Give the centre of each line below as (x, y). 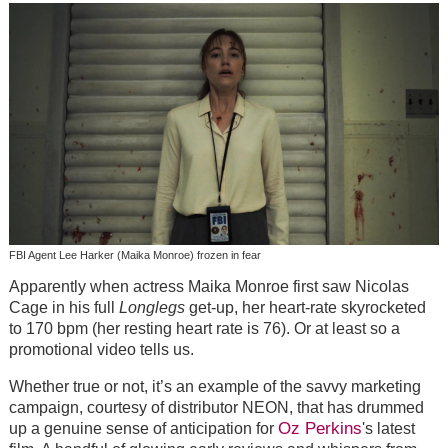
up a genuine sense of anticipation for (143, 429)
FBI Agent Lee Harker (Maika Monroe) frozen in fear (134, 254)
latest (393, 429)
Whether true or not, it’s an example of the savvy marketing (214, 387)
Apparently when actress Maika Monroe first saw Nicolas (208, 287)
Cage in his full (63, 308)
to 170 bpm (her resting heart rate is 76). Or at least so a (204, 329)
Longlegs (151, 308)
